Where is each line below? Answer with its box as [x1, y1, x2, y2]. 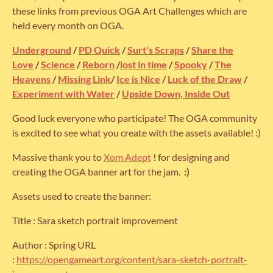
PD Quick [79, 44, 120, 56]
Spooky [174, 58, 207, 71]
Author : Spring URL [12, 239, 96, 251]
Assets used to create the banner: [12, 190, 151, 202]
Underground [12, 44, 71, 56]
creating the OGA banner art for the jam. [12, 166, 182, 178]
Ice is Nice [116, 73, 160, 85]
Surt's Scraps [127, 44, 184, 56]
